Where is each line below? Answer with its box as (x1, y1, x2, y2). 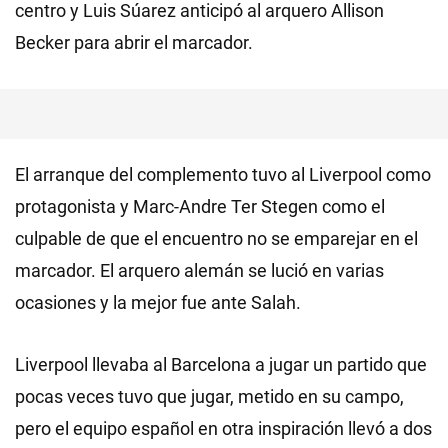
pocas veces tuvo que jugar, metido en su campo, (15, 386, 404, 407)
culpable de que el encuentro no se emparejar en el (15, 228, 418, 249)
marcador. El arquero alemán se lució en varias (15, 260, 384, 281)
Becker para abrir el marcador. (15, 32, 253, 53)
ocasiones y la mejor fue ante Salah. (15, 292, 301, 313)
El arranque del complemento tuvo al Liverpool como (15, 164, 431, 185)
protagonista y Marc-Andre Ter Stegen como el (15, 196, 385, 217)
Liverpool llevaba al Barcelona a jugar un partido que (15, 354, 427, 375)
